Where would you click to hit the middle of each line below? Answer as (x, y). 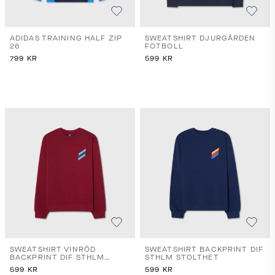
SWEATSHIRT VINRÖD (53, 250)
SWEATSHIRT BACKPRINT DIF (204, 250)
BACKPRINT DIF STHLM (57, 258)
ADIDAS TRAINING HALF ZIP (66, 38)
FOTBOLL (164, 46)
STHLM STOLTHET (182, 258)
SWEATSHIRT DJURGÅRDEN (200, 38)
